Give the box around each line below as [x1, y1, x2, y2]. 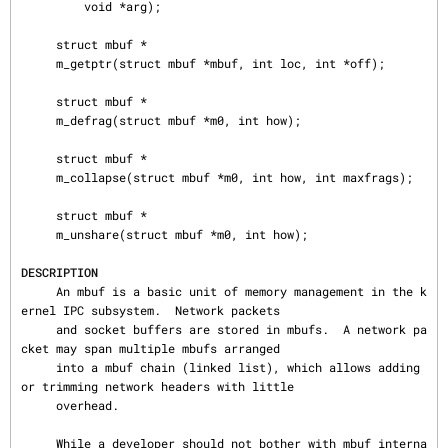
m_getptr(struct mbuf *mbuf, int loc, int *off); [21, 55, 56, 71]
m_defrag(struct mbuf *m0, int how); [21, 112, 56, 128]
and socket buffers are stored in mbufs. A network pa [21, 321, 56, 337]
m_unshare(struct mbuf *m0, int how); [21, 226, 56, 242]
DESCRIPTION [21, 264, 98, 280]
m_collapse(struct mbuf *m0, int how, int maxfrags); [21, 169, 56, 185]
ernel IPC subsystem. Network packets [21, 302, 280, 318]
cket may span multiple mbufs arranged [21, 340, 280, 356]
